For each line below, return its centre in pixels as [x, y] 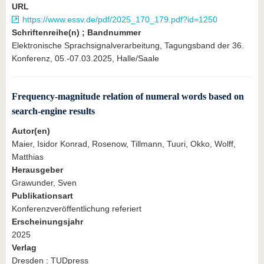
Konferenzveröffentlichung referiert [77, 208]
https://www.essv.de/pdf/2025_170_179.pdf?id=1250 [120, 19]
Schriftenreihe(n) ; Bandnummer [76, 32]
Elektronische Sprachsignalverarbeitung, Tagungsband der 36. [128, 45]
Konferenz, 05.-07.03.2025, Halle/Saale [85, 58]
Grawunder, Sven [44, 182]
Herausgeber [37, 169]
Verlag [24, 247]
